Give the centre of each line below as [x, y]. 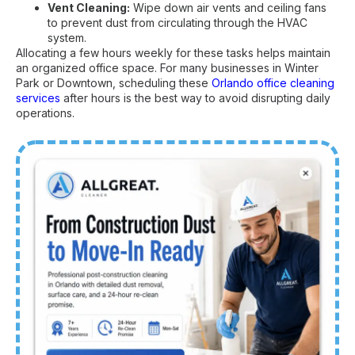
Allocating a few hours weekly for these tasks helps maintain [173, 52]
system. [67, 37]
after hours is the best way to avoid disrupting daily [195, 97]
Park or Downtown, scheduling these [114, 82]
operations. [45, 113]
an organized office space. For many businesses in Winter [167, 67]
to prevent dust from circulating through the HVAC [177, 22]
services [38, 97]
